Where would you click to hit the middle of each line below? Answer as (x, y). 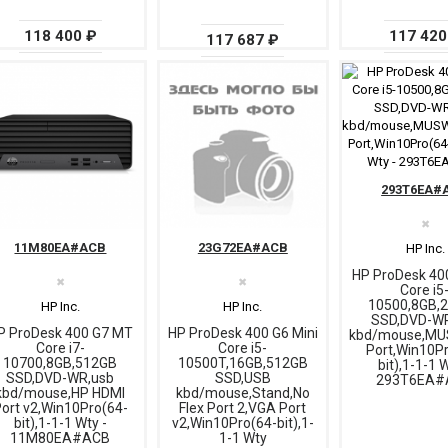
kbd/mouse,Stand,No (242, 393)
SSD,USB (242, 378)
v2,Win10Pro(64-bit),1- (242, 423)
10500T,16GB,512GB (242, 363)
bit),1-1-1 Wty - (60, 423)
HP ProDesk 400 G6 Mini (242, 333)
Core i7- (60, 348)
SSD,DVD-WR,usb (60, 378)
